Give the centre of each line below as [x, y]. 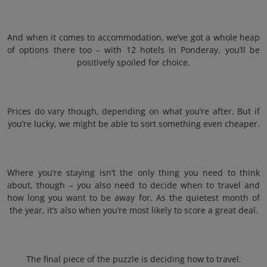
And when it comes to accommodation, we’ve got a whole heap [133, 37]
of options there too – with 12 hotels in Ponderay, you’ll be [133, 50]
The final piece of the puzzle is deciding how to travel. [133, 259]
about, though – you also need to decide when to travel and [133, 185]
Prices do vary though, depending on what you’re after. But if [133, 111]
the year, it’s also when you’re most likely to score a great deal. [133, 210]
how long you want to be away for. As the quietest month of [133, 198]
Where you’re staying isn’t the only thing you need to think [133, 173]
